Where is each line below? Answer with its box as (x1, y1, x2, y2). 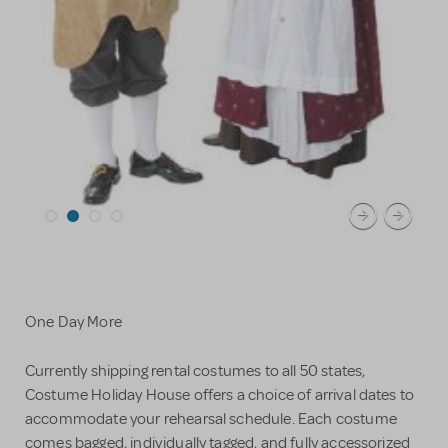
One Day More (25, 312, 122, 333)
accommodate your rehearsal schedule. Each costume (25, 409, 397, 430)
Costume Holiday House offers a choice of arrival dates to (25, 385, 415, 406)
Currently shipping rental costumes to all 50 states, (25, 361, 366, 382)
